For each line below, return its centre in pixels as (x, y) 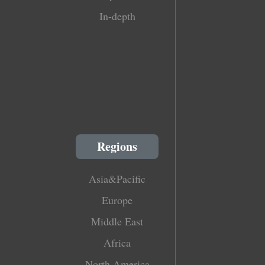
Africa (117, 242)
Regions (117, 146)
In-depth (117, 16)
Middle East (117, 221)
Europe (117, 200)
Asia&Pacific (117, 178)
